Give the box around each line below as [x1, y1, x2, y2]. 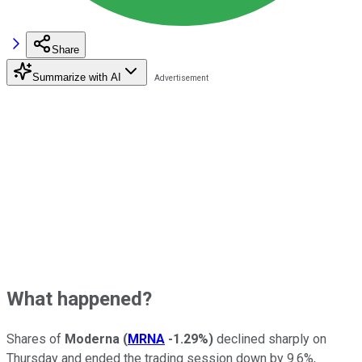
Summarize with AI [32, 70, 121, 83]
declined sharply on [213, 330, 326, 347]
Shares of [6, 330, 65, 347]
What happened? [6, 287, 152, 310]
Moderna [65, 330, 120, 347]
